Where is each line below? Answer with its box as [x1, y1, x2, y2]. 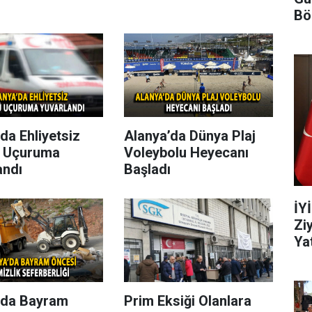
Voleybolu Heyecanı [123, 143, 249, 161]
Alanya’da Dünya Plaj [123, 127, 256, 144]
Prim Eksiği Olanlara [123, 292, 251, 310]
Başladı [123, 160, 171, 178]
